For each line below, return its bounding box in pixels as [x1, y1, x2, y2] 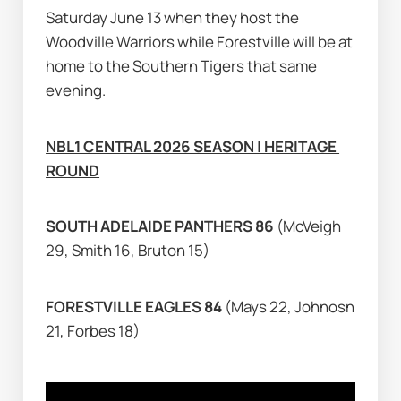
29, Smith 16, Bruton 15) [46, 240, 210, 261]
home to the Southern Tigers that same [46, 55, 318, 77]
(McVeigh [277, 216, 342, 237]
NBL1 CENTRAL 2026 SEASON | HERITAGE [46, 135, 337, 157]
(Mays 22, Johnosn [225, 295, 355, 317]
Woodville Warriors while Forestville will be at [46, 31, 354, 53]
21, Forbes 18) [46, 320, 141, 341]
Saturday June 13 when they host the [46, 7, 300, 29]
